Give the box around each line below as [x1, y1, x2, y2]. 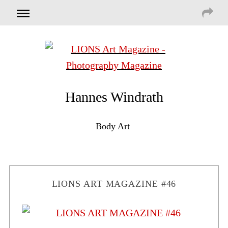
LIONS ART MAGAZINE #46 [51, 179, 177, 189]
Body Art [95, 121, 130, 131]
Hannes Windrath [65, 89, 163, 105]
